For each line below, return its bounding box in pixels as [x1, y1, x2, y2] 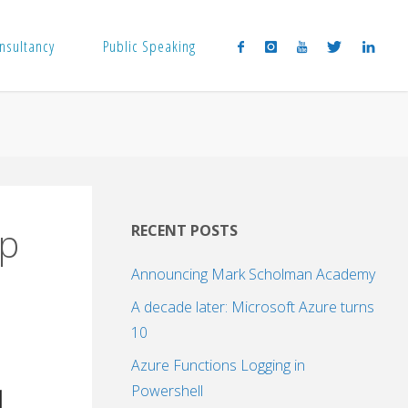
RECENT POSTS [131, 220, 238, 241]
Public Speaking [103, 36, 197, 56]
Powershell [131, 381, 203, 402]
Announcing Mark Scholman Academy [131, 264, 375, 285]
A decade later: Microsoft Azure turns [131, 297, 374, 318]
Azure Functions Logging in [131, 355, 305, 376]
